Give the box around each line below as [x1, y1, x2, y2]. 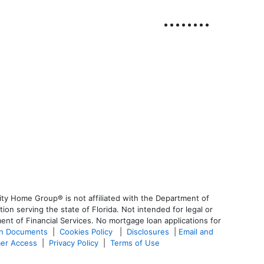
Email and [179, 227, 213, 237]
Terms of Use [110, 238, 162, 248]
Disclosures [127, 227, 169, 237]
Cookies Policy [60, 227, 115, 237]
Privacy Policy [49, 238, 98, 248]
